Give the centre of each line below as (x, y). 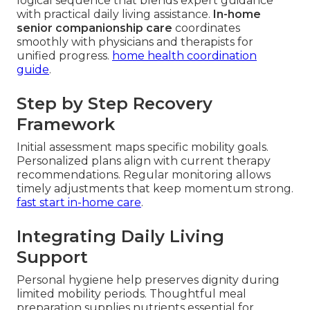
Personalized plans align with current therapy (144, 161)
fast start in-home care (79, 203)
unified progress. (64, 56)
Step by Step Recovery (115, 104)
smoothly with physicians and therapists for (135, 42)
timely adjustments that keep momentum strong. (155, 189)
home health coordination (184, 56)
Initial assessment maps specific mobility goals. (143, 147)
